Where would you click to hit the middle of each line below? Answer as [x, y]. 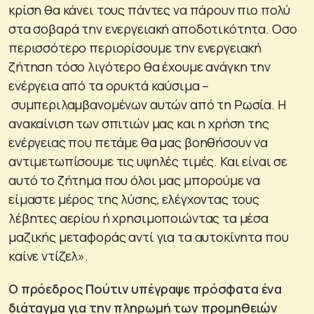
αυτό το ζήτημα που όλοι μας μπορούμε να [135, 180]
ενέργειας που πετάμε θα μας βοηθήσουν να [138, 142]
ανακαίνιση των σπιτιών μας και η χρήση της [139, 123]
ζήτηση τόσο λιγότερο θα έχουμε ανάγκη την [139, 66]
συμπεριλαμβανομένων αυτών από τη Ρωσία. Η [147, 104]
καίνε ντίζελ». [48, 255]
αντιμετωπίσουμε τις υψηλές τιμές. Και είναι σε [148, 161]
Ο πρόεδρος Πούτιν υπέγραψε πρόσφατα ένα [145, 288]
